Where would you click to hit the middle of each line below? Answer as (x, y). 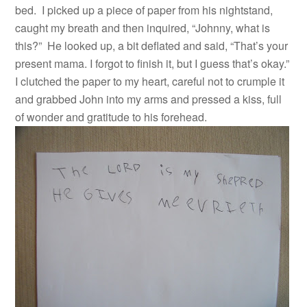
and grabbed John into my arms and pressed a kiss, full (149, 99)
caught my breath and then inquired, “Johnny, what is (143, 28)
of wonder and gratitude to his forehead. (111, 117)
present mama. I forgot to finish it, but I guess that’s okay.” (152, 63)
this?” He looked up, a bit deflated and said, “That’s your (152, 46)
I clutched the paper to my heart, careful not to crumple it (150, 81)
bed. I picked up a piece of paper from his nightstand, (144, 10)
